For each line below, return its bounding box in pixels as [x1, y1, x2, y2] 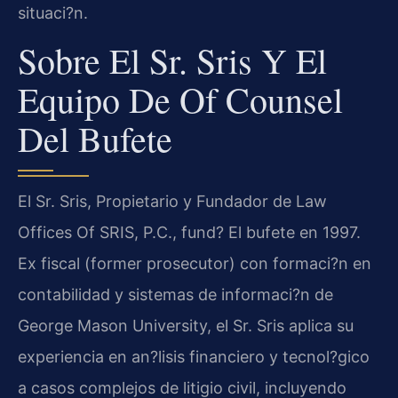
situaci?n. [18, 4, 88, 23]
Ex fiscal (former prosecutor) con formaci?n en [18, 254, 371, 274]
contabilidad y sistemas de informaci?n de [18, 285, 333, 305]
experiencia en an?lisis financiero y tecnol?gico [18, 347, 370, 367]
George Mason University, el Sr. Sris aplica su [18, 316, 354, 336]
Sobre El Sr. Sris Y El [18, 36, 327, 84]
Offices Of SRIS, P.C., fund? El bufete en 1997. [18, 223, 361, 243]
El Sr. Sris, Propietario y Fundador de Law [18, 192, 327, 211]
